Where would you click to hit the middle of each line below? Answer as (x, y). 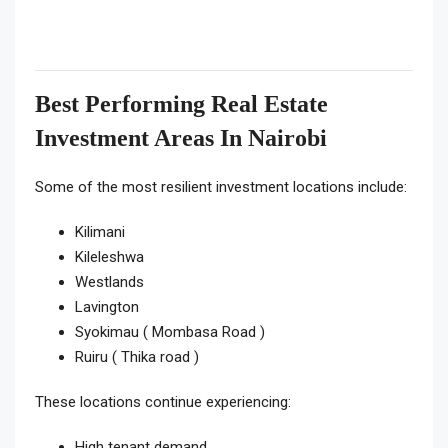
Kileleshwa (109, 257)
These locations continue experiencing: (163, 402)
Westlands (109, 282)
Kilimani (100, 232)
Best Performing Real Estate (181, 104)
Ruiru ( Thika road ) (137, 357)
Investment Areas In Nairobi (181, 138)
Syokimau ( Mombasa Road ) (170, 332)
